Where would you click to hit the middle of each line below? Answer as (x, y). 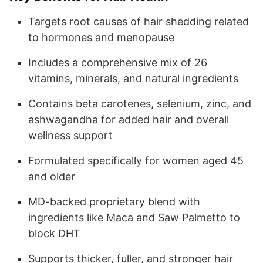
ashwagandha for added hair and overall (129, 119)
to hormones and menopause (101, 37)
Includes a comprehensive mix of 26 (118, 62)
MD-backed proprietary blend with (114, 201)
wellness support (70, 135)
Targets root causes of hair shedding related (139, 21)
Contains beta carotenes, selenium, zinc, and (140, 103)
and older (52, 176)
